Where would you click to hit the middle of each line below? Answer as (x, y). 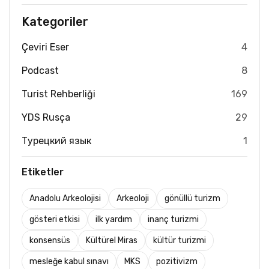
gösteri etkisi (55, 220)
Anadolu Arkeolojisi (65, 199)
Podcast (40, 71)
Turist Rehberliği (59, 94)
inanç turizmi (173, 220)
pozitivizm (177, 262)
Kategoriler (55, 22)
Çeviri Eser (45, 47)
